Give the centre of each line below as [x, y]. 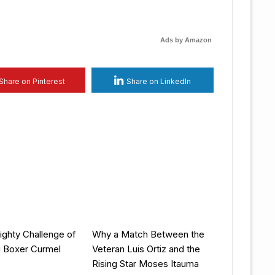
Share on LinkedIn [159, 81]
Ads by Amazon [186, 40]
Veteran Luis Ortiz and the [146, 249]
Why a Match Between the [148, 234]
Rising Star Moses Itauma [145, 263]
